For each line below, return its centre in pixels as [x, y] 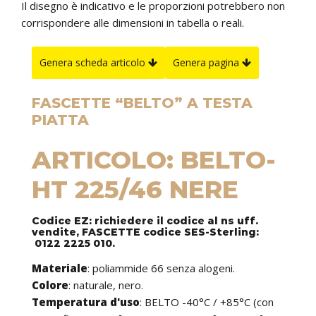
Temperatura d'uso [86, 302]
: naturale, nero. [106, 285]
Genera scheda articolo [94, 62]
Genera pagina [207, 62]
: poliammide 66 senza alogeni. [161, 268]
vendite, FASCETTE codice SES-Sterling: [145, 232]
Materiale [60, 268]
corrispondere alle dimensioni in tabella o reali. [133, 22]
